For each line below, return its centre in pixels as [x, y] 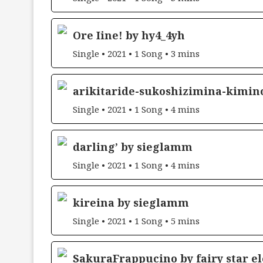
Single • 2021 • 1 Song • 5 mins [136, 220]
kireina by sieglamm [131, 202]
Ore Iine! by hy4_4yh [129, 35]
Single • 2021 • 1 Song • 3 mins [136, 53]
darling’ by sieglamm [133, 146]
